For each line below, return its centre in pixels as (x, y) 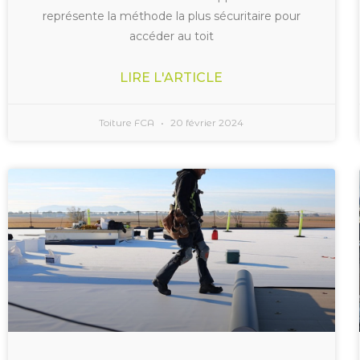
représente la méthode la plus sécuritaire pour (171, 16)
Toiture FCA (128, 122)
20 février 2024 (206, 122)
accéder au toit (171, 36)
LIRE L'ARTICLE (172, 77)
